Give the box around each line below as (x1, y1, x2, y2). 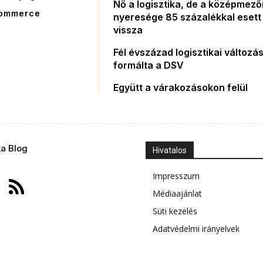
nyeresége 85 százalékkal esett (113, 11, 262, 23)
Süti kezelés (153, 205, 197, 217)
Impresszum (153, 170, 200, 182)
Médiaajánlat (153, 188, 202, 200)
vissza (113, 24, 143, 36)
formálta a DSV (113, 59, 184, 72)
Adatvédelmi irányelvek (153, 223, 240, 235)
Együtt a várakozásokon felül (113, 82, 248, 94)
